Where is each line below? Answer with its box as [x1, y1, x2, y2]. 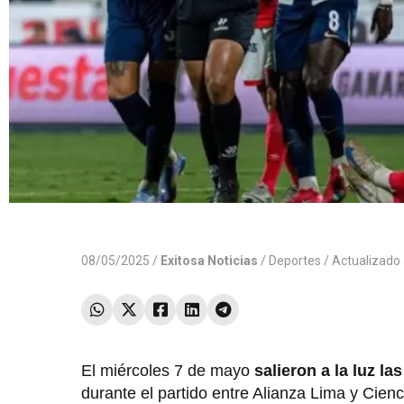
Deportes [269, 253, 321, 269]
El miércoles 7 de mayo [81, 362, 254, 381]
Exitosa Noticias [161, 253, 258, 269]
